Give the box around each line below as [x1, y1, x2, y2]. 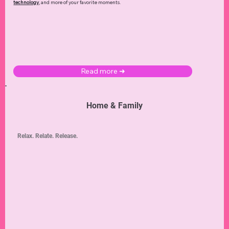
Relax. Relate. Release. [17, 132, 78, 140]
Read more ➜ [80, 66, 125, 76]
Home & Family [86, 100, 143, 110]
